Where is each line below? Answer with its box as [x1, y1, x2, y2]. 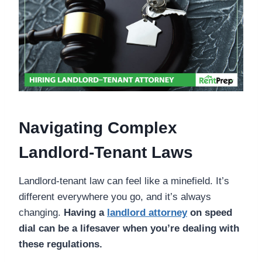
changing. [19, 206, 64, 218]
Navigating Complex [19, 118, 177, 137]
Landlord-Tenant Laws [19, 143, 193, 161]
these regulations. [19, 238, 102, 250]
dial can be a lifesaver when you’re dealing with [19, 222, 239, 234]
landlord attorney [107, 206, 187, 218]
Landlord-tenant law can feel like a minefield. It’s [19, 175, 229, 187]
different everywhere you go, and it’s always [19, 191, 211, 202]
